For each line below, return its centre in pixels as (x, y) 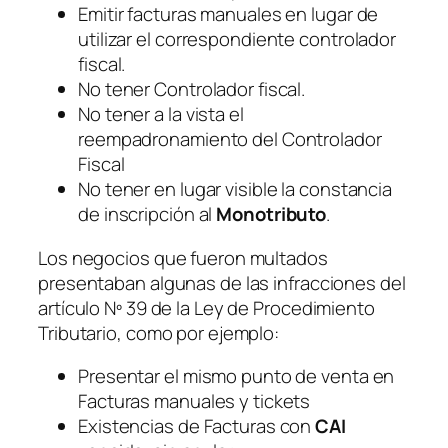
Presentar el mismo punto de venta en (236, 376)
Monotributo (271, 214)
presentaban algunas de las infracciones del (222, 282)
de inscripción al (147, 214)
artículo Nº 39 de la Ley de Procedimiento (206, 307)
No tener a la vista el (161, 114)
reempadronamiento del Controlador (230, 139)
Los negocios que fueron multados (183, 257)
